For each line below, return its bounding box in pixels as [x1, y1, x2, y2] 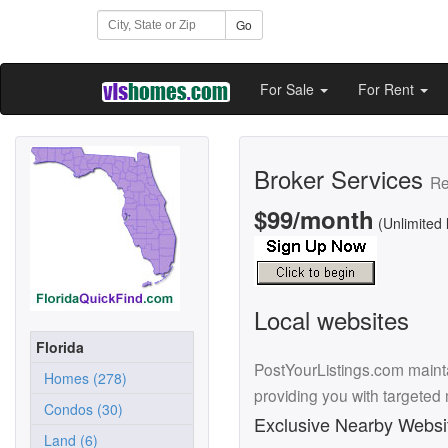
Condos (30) [36, 399, 123, 419]
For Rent [358, 79, 418, 99]
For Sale [260, 79, 318, 99]
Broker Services [254, 161, 430, 196]
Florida [36, 337, 84, 357]
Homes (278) [36, 368, 127, 388]
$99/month [254, 202, 374, 236]
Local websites [254, 302, 409, 337]
